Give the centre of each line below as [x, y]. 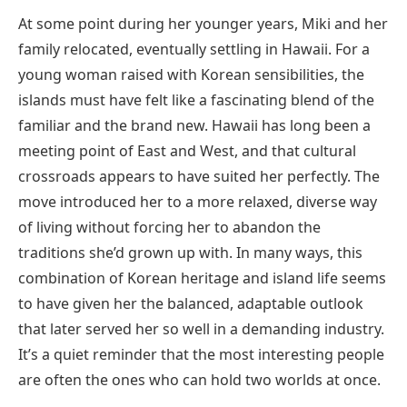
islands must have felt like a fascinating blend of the [196, 100]
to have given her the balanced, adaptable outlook [191, 304]
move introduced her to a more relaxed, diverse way [198, 202]
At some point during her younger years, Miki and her [203, 24]
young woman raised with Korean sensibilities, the [191, 75]
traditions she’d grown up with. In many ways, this [190, 253]
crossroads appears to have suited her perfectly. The [199, 177]
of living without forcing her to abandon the [169, 228]
